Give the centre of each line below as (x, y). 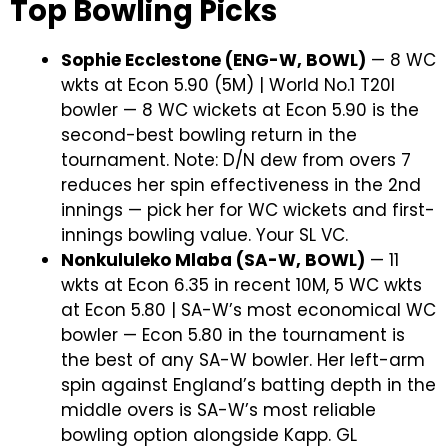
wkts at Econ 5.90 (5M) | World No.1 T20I (228, 85)
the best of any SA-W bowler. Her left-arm (243, 360)
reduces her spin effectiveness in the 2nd (241, 185)
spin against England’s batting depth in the (248, 385)
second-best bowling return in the (209, 135)
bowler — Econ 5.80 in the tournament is (233, 335)
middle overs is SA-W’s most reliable (218, 410)
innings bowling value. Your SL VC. (204, 235)
